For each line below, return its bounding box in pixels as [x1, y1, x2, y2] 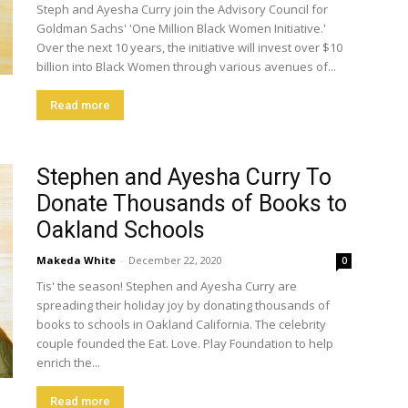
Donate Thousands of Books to [36, 190, 347, 217]
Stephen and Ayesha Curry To [36, 164, 331, 190]
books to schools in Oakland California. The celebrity [36, 316, 326, 332]
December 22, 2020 [128, 253, 222, 267]
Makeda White [36, 253, 116, 267]
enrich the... [36, 354, 100, 371]
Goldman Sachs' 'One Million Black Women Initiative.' [36, 20, 326, 36]
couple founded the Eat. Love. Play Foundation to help [36, 335, 333, 352]
